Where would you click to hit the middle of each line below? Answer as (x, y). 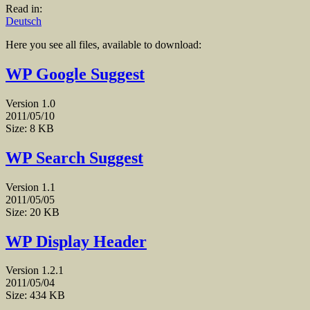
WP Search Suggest (74, 157)
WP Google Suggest (75, 74)
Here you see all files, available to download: (103, 45)
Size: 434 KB (35, 295)
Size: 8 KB (30, 128)
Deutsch (24, 21)
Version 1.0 (30, 103)
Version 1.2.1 (35, 271)
